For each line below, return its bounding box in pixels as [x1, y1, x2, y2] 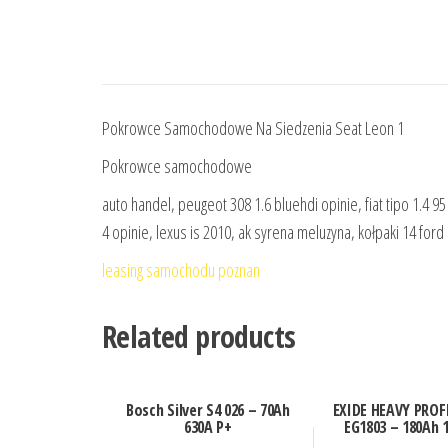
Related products [102, 315, 296, 357]
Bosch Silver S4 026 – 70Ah [126, 399, 290, 422]
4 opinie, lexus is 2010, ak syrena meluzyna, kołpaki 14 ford [102, 219, 444, 244]
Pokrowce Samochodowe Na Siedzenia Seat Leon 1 [102, 115, 404, 140]
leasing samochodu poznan [102, 257, 260, 282]
